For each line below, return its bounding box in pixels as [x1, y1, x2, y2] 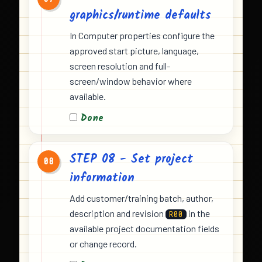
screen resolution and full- [70, 60, 170, 72]
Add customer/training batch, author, [70, 192, 213, 204]
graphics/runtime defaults [70, 6, 211, 26]
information [70, 169, 135, 188]
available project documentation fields [70, 223, 219, 235]
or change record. [70, 238, 137, 250]
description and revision [70, 208, 166, 219]
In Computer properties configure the [70, 30, 215, 42]
